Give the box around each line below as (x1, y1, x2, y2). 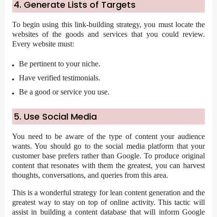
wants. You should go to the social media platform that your (12, 142, 205, 151)
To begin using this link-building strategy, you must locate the (12, 20, 205, 29)
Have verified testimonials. (19, 74, 100, 82)
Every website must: (12, 40, 74, 48)
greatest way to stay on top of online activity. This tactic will (12, 198, 205, 207)
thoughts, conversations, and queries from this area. (12, 171, 168, 180)
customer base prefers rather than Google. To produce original (12, 152, 205, 160)
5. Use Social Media (14, 110, 97, 123)
